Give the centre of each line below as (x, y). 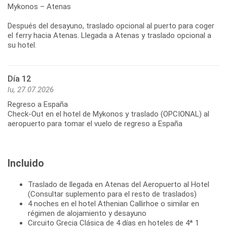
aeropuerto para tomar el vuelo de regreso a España (95, 124)
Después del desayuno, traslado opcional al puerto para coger (111, 26)
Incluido (26, 163)
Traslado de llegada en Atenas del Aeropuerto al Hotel (119, 185)
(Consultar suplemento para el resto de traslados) (112, 194)
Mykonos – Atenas (39, 7)
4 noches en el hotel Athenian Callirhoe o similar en (113, 204)
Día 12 (19, 79)
